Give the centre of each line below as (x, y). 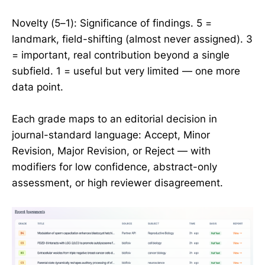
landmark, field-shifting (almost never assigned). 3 (132, 39)
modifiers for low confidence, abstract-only (114, 167)
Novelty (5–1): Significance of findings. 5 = (112, 23)
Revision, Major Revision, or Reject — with (111, 151)
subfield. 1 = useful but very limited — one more (126, 71)
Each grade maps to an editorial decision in (114, 119)
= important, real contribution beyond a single (121, 55)
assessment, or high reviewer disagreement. (117, 182)
